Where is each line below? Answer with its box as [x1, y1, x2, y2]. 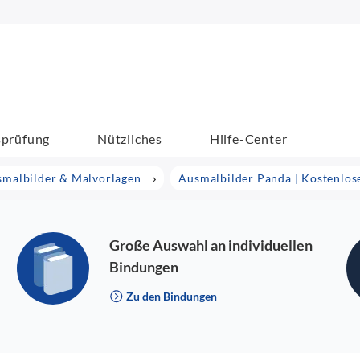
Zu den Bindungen [124, 289, 218, 303]
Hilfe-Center [209, 130, 288, 146]
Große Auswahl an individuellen [109, 236, 313, 254]
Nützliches [97, 130, 163, 146]
